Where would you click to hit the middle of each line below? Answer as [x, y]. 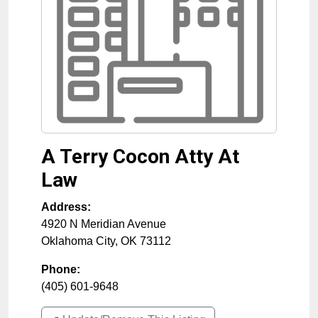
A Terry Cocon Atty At [140, 157]
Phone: [61, 269]
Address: [66, 207]
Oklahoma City [78, 241]
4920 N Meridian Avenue [104, 224]
